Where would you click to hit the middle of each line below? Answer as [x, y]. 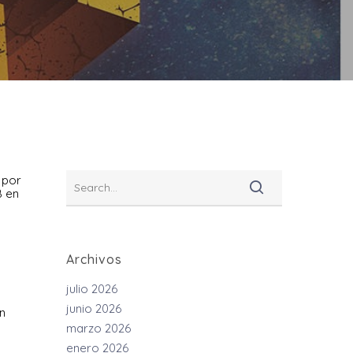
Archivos [95, 259]
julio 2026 [92, 289]
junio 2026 [94, 308]
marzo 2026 [99, 328]
